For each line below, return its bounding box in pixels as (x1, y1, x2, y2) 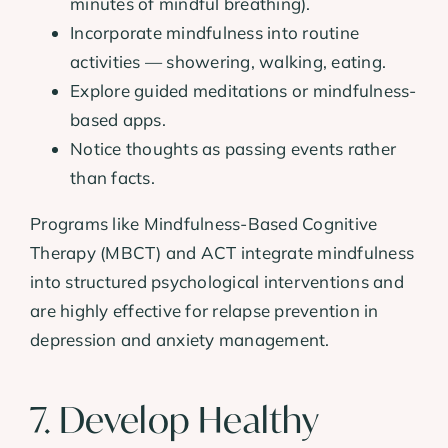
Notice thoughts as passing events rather (70, 138, 397, 160)
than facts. (70, 167, 155, 189)
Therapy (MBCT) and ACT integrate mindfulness (30, 242, 415, 264)
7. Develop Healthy (30, 397, 319, 444)
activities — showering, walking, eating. (70, 51, 387, 73)
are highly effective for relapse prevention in (30, 300, 379, 322)
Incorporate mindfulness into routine (70, 22, 360, 44)
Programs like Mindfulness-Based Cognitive (30, 213, 378, 235)
